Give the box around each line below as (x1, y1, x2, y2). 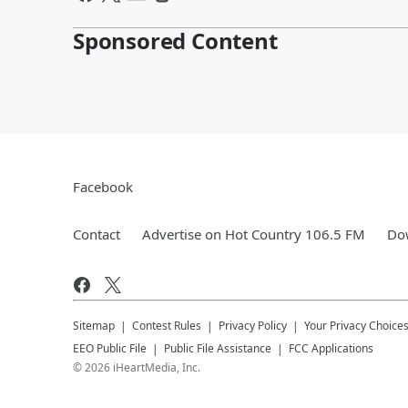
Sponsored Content (73, 25, 278, 56)
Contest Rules (132, 317, 201, 333)
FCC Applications (289, 340, 373, 356)
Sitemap (73, 317, 115, 333)
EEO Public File (73, 340, 147, 356)
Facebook (73, 177, 133, 196)
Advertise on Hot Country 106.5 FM (142, 224, 365, 243)
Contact (73, 224, 120, 243)
